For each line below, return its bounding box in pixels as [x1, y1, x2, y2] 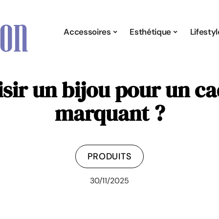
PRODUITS [87, 151, 132, 162]
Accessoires [64, 26, 111, 37]
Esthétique [130, 26, 171, 37]
